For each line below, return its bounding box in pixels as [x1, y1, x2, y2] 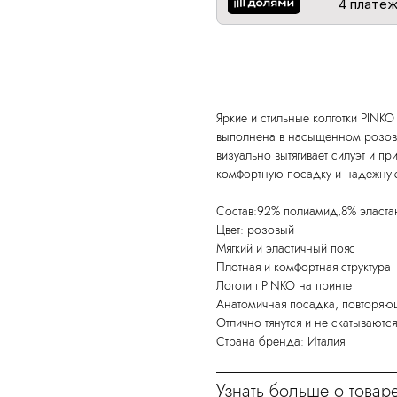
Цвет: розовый [216, 221, 294, 238]
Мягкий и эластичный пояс [216, 239, 355, 257]
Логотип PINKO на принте [216, 276, 352, 294]
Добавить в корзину [244, 53, 354, 71]
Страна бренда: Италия [216, 332, 345, 350]
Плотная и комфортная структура [216, 258, 391, 276]
